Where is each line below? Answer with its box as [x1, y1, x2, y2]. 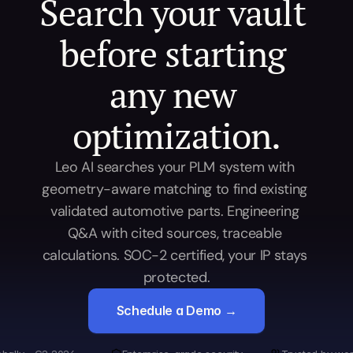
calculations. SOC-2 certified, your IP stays [42, 246, 307, 265]
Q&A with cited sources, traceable [67, 224, 282, 243]
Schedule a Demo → [116, 303, 237, 318]
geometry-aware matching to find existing [42, 180, 307, 199]
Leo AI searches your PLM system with [54, 158, 295, 176]
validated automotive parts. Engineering [50, 202, 299, 221]
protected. [143, 268, 210, 287]
